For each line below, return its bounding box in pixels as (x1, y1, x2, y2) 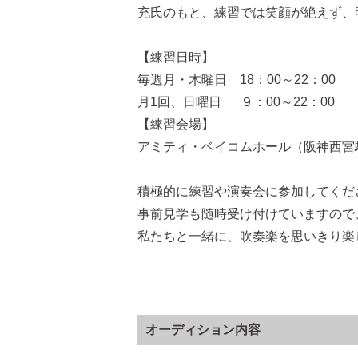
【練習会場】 (137, 117, 214, 131)
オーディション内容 (145, 322, 261, 336)
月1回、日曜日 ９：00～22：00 (137, 94, 335, 109)
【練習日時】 (137, 50, 214, 64)
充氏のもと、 (137, 5, 214, 19)
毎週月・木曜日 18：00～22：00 (137, 72, 336, 86)
